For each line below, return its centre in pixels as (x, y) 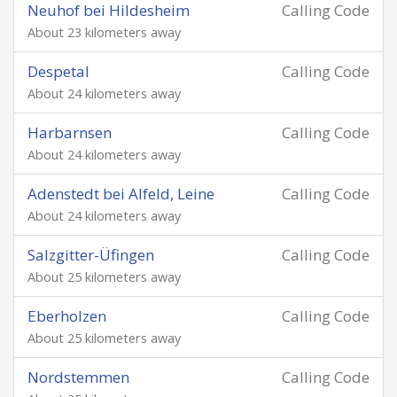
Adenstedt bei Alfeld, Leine (121, 194)
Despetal (58, 71)
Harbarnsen (70, 132)
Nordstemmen (78, 377)
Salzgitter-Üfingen (91, 255)
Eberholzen (67, 316)
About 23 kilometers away (104, 32)
